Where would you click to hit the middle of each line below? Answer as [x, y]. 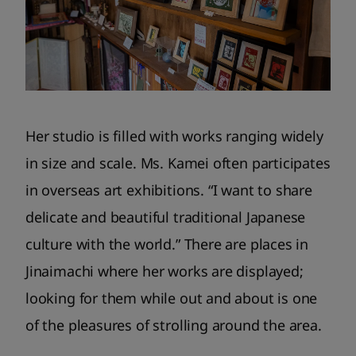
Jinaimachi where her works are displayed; [164, 271]
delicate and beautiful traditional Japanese [166, 217]
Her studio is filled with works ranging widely [174, 135]
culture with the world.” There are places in [167, 244]
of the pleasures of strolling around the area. [174, 325]
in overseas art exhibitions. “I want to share [169, 190]
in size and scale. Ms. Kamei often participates [178, 163]
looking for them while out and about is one [172, 298]
